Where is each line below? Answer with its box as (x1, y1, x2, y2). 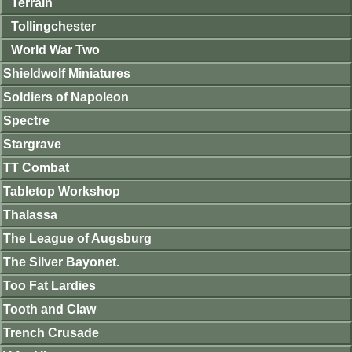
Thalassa (3, 208, 57, 222)
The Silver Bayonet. (3, 255, 119, 269)
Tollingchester (11, 20, 96, 33)
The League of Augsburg (3, 232, 152, 245)
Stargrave (3, 137, 61, 151)
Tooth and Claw (3, 302, 96, 316)
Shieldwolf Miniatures (3, 67, 130, 80)
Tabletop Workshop (3, 185, 120, 198)
